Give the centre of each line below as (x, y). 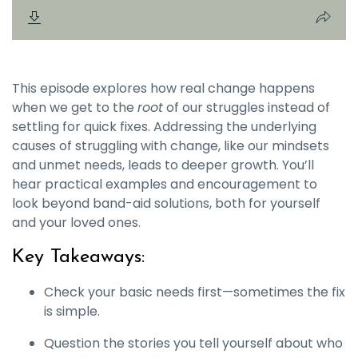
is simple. (72, 311)
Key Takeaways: (78, 257)
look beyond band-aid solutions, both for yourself (166, 203)
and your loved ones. (76, 223)
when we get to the (75, 107)
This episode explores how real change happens (163, 88)
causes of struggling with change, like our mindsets (171, 146)
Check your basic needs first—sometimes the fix (195, 292)
